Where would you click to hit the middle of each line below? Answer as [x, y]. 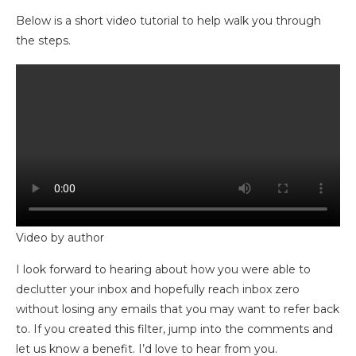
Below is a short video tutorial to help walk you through [168, 21]
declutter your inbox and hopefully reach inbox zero [158, 289]
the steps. [43, 41]
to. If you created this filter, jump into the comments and [174, 329]
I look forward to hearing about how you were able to [163, 269]
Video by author [60, 238]
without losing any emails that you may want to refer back [178, 309]
